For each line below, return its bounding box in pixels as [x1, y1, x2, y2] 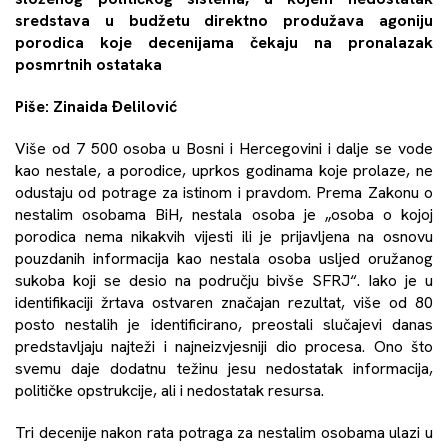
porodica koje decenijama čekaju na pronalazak [15, 31, 433, 53]
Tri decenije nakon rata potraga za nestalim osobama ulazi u [15, 421, 433, 443]
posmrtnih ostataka [15, 53, 162, 75]
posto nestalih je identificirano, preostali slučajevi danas [15, 313, 433, 335]
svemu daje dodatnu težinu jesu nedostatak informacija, [15, 357, 433, 379]
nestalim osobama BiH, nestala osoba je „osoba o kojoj [15, 203, 433, 225]
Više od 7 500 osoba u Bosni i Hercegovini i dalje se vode [15, 137, 433, 159]
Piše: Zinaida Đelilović [15, 95, 177, 117]
